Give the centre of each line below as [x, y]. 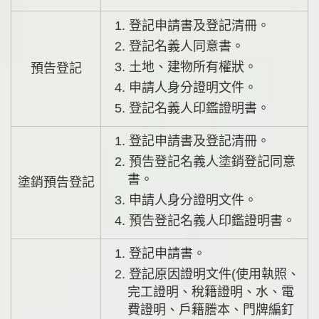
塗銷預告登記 [56, 182]
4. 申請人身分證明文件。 [192, 87]
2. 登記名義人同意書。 [185, 46]
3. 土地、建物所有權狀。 [192, 67]
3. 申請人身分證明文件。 [192, 200]
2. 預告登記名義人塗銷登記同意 [120, 161]
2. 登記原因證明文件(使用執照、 [120, 274]
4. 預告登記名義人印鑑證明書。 [211, 220]
